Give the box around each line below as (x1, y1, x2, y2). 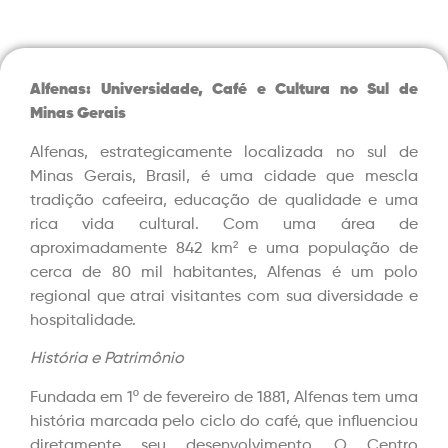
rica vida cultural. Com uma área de (30, 216, 418, 233)
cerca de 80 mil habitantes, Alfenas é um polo (30, 264, 418, 281)
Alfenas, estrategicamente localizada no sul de (30, 144, 418, 161)
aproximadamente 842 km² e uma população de (30, 240, 418, 257)
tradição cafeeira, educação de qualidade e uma (30, 192, 418, 209)
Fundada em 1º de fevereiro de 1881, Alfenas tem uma (30, 389, 418, 406)
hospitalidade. (30, 312, 136, 329)
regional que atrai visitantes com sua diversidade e (30, 288, 418, 305)
